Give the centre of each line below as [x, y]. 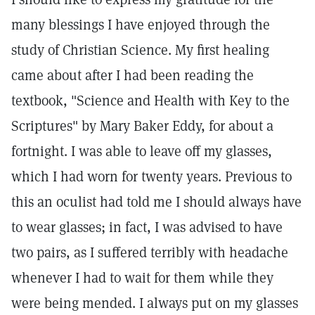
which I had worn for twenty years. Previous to [152, 176]
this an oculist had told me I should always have [156, 202]
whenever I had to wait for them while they [142, 278]
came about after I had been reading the [133, 75]
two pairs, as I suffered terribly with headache [150, 252]
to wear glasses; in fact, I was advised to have [147, 227]
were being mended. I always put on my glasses [155, 303]
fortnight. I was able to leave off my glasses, [142, 151]
